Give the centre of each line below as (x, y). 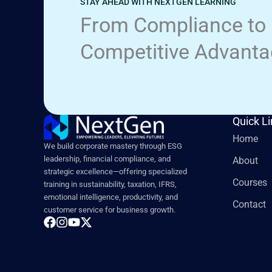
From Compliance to (173, 25)
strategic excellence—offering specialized (115, 172)
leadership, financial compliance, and (107, 159)
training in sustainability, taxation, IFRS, (110, 185)
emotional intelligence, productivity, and (111, 197)
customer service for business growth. (110, 210)
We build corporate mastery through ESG (113, 146)
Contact (250, 205)
